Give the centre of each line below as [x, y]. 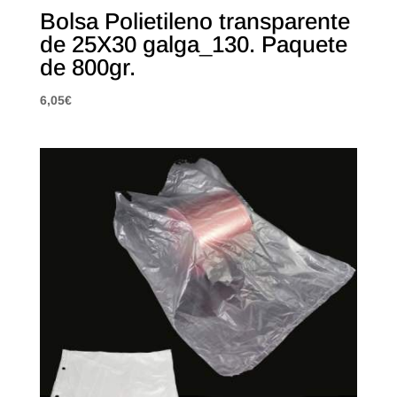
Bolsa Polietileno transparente [195, 22]
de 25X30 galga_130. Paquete [193, 45]
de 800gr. [87, 68]
